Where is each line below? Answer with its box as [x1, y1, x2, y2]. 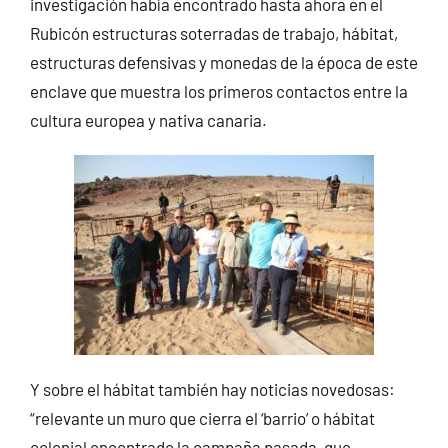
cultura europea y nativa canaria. [29, 109, 267, 130]
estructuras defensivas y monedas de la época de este [29, 51, 418, 72]
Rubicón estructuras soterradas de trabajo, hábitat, [29, 22, 398, 43]
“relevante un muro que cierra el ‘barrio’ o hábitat [29, 407, 375, 428]
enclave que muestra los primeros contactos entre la [29, 80, 408, 101]
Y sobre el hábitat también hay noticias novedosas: [29, 378, 395, 399]
